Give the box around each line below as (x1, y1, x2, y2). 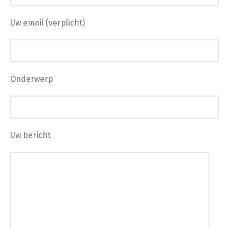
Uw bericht (10, 130, 51, 140)
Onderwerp (10, 74, 53, 84)
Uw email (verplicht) (10, 17, 85, 28)
